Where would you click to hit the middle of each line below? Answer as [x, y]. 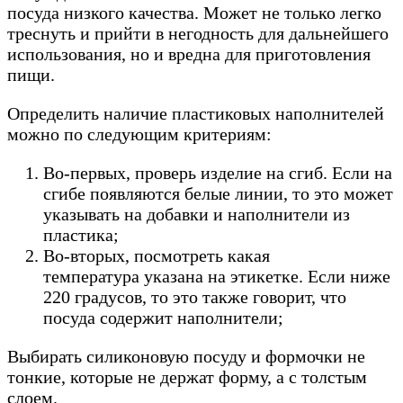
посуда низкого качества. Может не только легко [194, 12]
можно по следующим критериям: [139, 134]
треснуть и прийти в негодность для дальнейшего [198, 33]
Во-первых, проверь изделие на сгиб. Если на [218, 172]
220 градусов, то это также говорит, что [195, 296]
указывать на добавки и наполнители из [197, 214]
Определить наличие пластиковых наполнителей [196, 113]
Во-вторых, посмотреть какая [157, 255]
